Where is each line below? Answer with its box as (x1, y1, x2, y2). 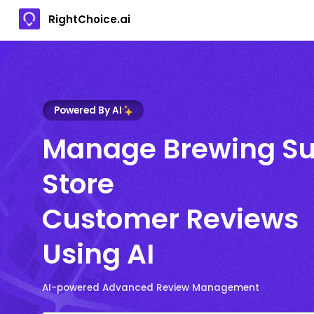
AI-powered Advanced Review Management (42, 280, 259, 294)
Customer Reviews (42, 199, 299, 238)
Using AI (42, 234, 154, 273)
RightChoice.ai (48, 11, 130, 27)
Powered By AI (54, 103, 122, 117)
